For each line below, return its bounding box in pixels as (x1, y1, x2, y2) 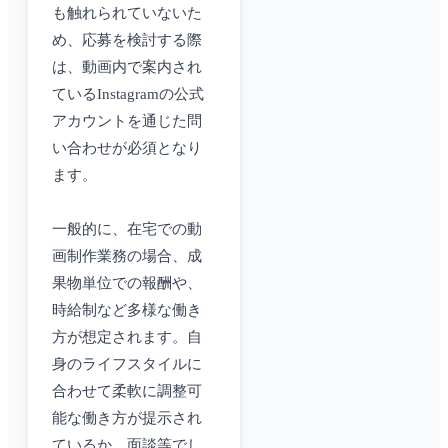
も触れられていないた (52, 5, 202, 22)
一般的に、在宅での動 (52, 221, 202, 238)
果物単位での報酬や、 (52, 275, 202, 292)
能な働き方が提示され (52, 410, 202, 427)
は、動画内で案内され (52, 59, 202, 76)
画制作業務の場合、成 (52, 248, 202, 265)
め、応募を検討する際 (52, 32, 202, 49)
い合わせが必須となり (52, 140, 202, 157)
